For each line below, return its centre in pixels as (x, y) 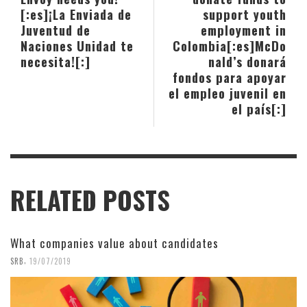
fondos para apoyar (230, 77)
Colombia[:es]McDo (230, 46)
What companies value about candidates (114, 243)
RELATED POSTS (90, 200)
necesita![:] (56, 62)
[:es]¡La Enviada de (76, 14)
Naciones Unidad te (77, 46)
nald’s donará (247, 62)
